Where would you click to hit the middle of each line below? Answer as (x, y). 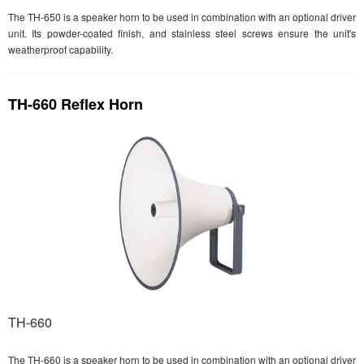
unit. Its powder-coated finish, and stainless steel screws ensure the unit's (182, 33)
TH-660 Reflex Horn (76, 104)
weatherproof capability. (61, 49)
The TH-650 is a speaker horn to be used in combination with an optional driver (182, 17)
